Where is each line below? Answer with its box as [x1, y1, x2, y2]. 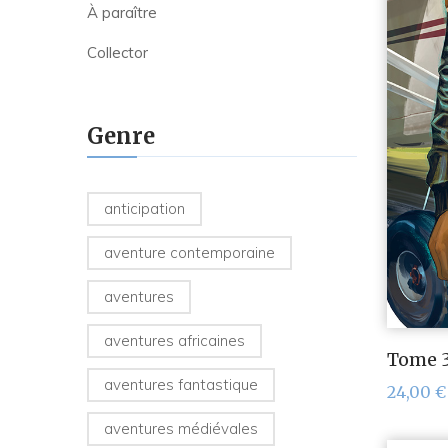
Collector [87, 43, 148, 63]
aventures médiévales [104, 419, 258, 439]
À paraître [87, 3, 157, 23]
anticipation [104, 199, 185, 219]
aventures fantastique [104, 375, 258, 395]
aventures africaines [104, 331, 245, 351]
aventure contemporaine [104, 243, 275, 263]
